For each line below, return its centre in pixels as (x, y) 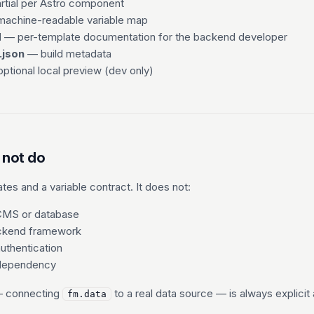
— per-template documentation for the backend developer (144, 37)
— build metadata (68, 54)
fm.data (87, 294)
